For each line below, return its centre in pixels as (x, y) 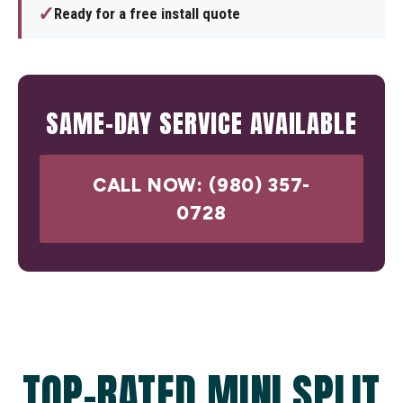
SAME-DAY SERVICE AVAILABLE (201, 123)
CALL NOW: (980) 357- (201, 185)
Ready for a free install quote (147, 14)
